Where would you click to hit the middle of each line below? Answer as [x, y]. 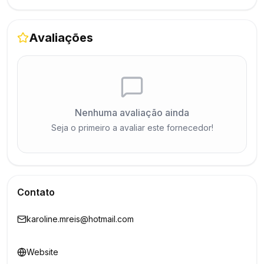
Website [42, 252]
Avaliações [61, 38]
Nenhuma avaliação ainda [132, 113]
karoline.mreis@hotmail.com [80, 219]
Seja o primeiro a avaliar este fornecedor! [132, 128]
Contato [36, 192]
